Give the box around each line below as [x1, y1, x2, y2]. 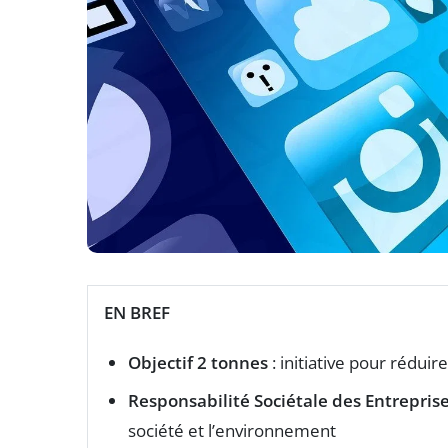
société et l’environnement [128, 419, 336, 443]
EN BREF [104, 301, 170, 325]
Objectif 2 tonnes [128, 351, 268, 375]
